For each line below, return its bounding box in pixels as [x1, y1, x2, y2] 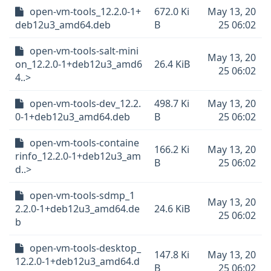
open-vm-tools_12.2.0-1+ [30, 5, 141, 18]
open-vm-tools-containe [30, 136, 139, 149]
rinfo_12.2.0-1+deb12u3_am [15, 149, 141, 163]
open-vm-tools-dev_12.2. [30, 97, 141, 110]
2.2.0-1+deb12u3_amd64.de [15, 202, 140, 215]
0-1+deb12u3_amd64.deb [15, 110, 130, 123]
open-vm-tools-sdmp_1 [30, 189, 135, 202]
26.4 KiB [154, 57, 190, 71]
